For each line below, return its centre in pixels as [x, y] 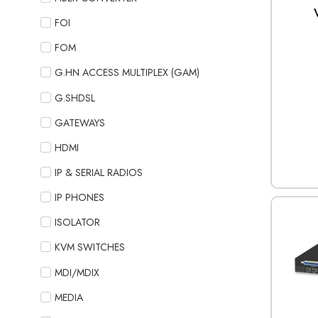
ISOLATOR [77, 223]
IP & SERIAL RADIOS [99, 173]
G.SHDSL [75, 98]
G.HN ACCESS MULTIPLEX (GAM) [127, 73]
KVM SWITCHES [90, 247]
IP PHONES [79, 198]
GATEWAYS [80, 122]
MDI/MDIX [77, 272]
